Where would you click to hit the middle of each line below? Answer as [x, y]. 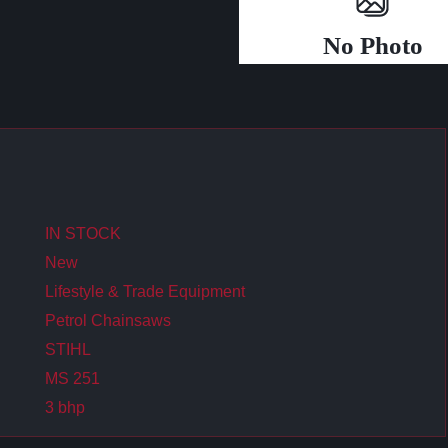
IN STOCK [83, 233]
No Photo [372, 45]
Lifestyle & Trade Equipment [145, 291]
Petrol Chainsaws [108, 320]
